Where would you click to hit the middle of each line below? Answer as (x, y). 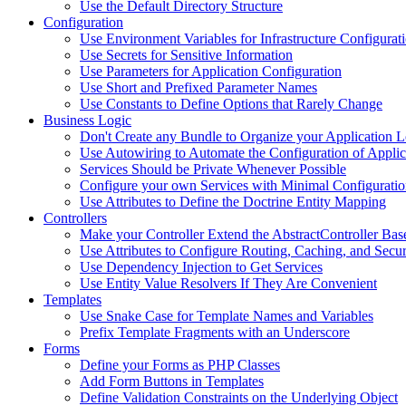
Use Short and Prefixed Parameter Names (198, 88)
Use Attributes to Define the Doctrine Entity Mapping (233, 202)
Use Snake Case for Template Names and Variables (227, 316)
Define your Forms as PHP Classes (180, 365)
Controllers (75, 218)
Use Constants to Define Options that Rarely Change (231, 104)
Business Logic (87, 121)
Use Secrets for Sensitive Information (186, 55)
